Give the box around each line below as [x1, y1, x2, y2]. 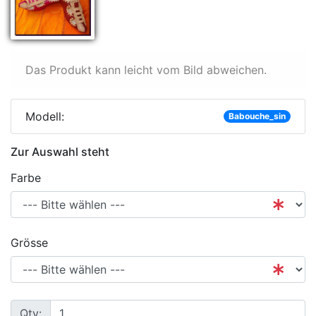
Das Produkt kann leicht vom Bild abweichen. [25, 62, 267, 77]
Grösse [11, 235, 48, 250]
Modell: [25, 109, 64, 123]
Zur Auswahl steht [11, 144, 109, 159]
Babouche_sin [228, 110, 286, 121]
